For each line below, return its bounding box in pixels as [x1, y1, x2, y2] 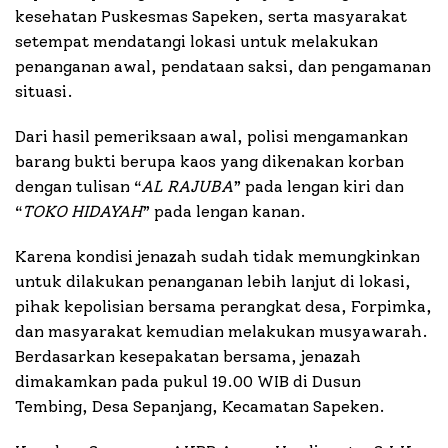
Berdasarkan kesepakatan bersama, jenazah [15, 347, 361, 367]
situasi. [15, 82, 73, 102]
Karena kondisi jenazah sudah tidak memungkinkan [15, 247, 420, 267]
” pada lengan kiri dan [233, 177, 404, 197]
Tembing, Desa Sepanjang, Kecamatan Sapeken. [15, 397, 385, 417]
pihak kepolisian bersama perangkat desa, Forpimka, [15, 297, 432, 317]
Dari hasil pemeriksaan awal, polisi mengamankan [15, 127, 408, 147]
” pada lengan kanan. [142, 202, 306, 222]
